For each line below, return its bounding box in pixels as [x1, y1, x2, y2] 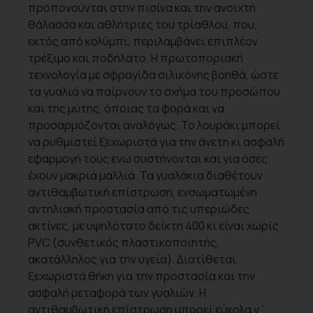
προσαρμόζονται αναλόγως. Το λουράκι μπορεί [28, 117, 280, 133]
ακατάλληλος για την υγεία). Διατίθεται [28, 252, 236, 268]
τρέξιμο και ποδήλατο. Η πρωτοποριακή [28, 50, 243, 66]
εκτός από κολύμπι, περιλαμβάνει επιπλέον [28, 34, 258, 50]
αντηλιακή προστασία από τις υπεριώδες [28, 201, 249, 217]
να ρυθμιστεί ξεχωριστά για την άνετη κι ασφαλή [28, 134, 284, 150]
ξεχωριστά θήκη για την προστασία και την [28, 268, 255, 284]
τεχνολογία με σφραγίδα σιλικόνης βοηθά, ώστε [28, 67, 279, 83]
